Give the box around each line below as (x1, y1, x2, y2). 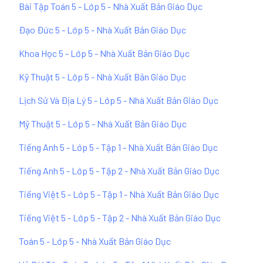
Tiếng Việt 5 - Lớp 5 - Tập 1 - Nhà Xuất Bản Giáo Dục (19, 188, 219, 200)
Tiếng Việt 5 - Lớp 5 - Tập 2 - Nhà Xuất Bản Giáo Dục (19, 212, 221, 223)
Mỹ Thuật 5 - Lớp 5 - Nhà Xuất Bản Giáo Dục (19, 118, 187, 129)
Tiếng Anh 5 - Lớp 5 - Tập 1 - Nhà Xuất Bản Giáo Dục (19, 141, 218, 153)
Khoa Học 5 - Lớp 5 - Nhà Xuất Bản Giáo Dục (19, 48, 190, 59)
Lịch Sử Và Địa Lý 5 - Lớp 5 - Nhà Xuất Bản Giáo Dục (19, 95, 218, 106)
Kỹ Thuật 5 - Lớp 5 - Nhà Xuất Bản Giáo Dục (19, 71, 186, 82)
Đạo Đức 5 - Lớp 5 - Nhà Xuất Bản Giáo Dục (19, 24, 186, 35)
